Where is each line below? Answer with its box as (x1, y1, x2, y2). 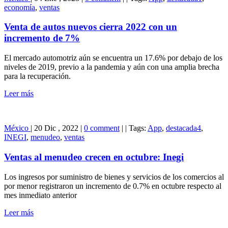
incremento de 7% (4, 33, 80, 44)
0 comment (84, 124, 120, 133)
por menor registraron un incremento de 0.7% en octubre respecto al (4, 181, 221, 190)
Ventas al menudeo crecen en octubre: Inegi (4, 151, 184, 162)
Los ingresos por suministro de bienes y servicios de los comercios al (4, 172, 224, 181)
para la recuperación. (4, 72, 71, 81)
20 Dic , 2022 (34, 124, 78, 133)
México (4, 124, 31, 133)
